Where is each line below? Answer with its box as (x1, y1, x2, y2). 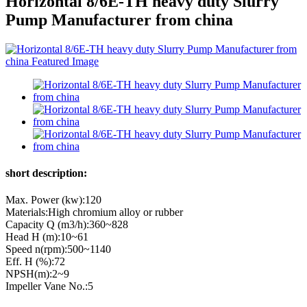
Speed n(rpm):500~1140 (5, 243, 111, 256)
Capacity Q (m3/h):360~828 (5, 219, 128, 231)
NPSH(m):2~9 (5, 268, 69, 280)
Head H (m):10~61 (5, 231, 88, 243)
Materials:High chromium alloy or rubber (5, 206, 183, 219)
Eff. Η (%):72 (5, 256, 65, 268)
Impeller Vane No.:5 (5, 280, 93, 293)
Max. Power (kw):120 (5, 194, 101, 206)
